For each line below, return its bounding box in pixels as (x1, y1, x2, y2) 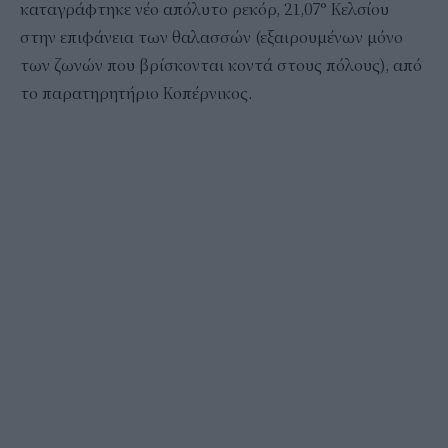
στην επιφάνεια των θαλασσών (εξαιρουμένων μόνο (20, 27, 403, 48)
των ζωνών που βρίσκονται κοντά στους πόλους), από (20, 55, 422, 76)
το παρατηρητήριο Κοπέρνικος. (20, 83, 252, 104)
